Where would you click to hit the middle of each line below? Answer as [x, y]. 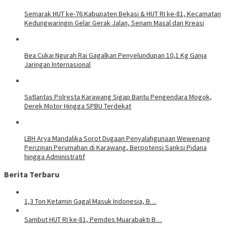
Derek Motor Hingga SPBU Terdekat [78, 106]
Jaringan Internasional [58, 64]
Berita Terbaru [32, 175]
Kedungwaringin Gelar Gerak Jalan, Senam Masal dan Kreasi [114, 23]
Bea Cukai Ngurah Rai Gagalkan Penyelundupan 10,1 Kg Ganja [116, 55]
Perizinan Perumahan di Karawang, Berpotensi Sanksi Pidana [116, 147]
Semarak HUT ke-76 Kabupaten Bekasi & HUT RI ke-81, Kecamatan [123, 13]
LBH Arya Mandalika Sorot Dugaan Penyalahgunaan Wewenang [117, 138]
